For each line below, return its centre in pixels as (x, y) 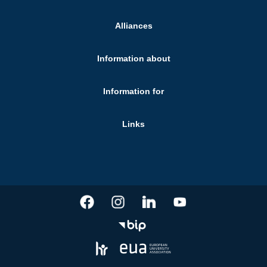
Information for (133, 91)
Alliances (133, 26)
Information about (133, 59)
